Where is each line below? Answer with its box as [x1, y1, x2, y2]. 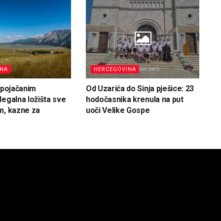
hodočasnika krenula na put [85, 95, 184, 105]
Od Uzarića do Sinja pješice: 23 [85, 84, 194, 94]
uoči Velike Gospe [85, 106, 150, 115]
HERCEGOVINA [93, 66, 136, 73]
